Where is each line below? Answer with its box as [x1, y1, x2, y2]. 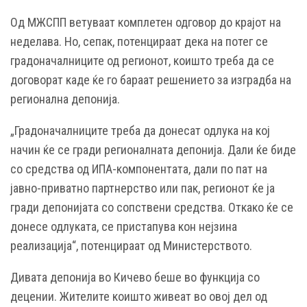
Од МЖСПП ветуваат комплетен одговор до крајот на [10, 15, 281, 30]
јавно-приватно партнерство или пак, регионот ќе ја [10, 181, 275, 196]
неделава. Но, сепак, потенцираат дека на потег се [10, 34, 268, 49]
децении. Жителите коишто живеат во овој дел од [10, 289, 267, 304]
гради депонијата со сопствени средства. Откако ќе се [10, 200, 293, 215]
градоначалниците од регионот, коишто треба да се [10, 53, 274, 69]
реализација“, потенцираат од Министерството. [10, 238, 252, 254]
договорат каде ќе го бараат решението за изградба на [10, 73, 291, 88]
